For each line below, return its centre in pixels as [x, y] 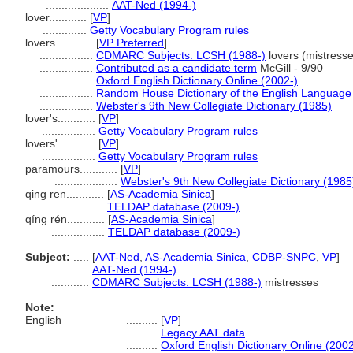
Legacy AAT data [203, 333]
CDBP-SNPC [284, 257]
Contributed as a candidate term [176, 68]
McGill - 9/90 [290, 68]
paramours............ [73, 169]
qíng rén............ [67, 219]
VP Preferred [132, 43]
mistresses [290, 282]
